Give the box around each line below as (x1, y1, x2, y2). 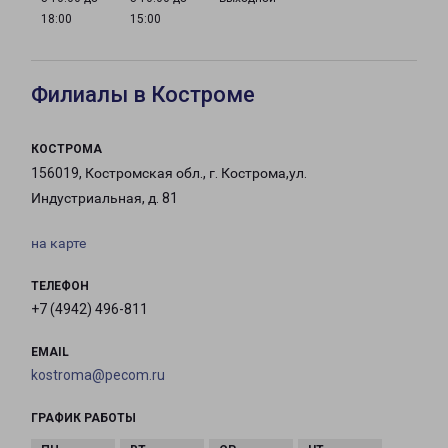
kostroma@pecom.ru (31, 367, 165, 384)
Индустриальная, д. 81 (31, 190, 178, 207)
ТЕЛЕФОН (31, 279, 89, 294)
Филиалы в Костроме (31, 82, 255, 108)
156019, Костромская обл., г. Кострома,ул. (31, 165, 307, 182)
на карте (31, 235, 86, 252)
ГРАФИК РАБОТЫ (31, 411, 136, 426)
